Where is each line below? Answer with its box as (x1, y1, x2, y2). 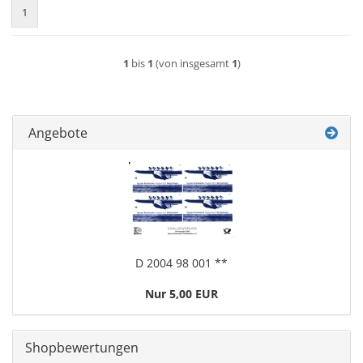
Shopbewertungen (25, 339, 139, 357)
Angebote (25, 124, 88, 142)
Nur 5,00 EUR (145, 286, 218, 301)
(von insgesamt (152, 56, 232, 70)
